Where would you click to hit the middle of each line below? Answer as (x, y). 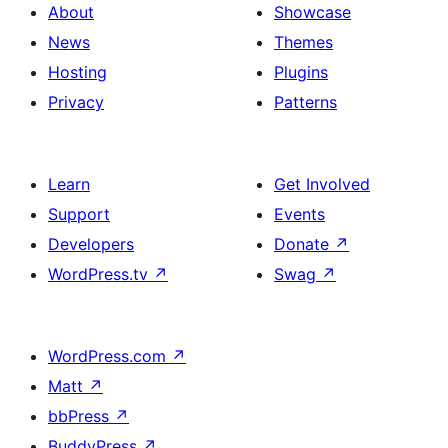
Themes (303, 42)
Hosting (77, 72)
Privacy (76, 102)
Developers (91, 244)
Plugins (301, 72)
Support (79, 214)
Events (299, 214)
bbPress (81, 416)
